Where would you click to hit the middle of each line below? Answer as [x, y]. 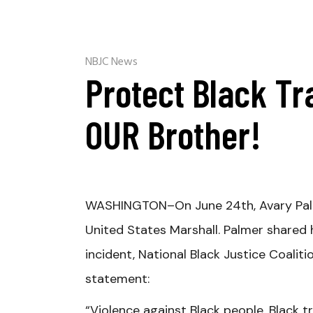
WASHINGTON [126, 205]
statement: [117, 279]
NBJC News [111, 62]
